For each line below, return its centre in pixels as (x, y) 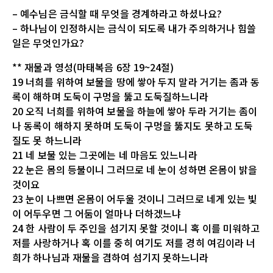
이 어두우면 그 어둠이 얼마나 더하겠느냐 (97, 213)
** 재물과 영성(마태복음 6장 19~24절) (93, 67)
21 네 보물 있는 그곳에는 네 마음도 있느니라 (105, 154)
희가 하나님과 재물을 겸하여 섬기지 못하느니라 (111, 257)
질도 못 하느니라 (47, 140)
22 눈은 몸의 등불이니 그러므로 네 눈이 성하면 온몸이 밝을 (135, 169)
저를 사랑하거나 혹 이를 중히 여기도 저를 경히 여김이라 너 (134, 242)
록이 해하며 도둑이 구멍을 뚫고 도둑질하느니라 (111, 96)
